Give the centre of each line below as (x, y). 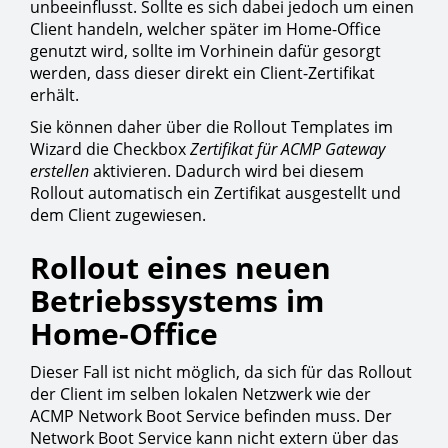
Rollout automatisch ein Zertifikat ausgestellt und (215, 193)
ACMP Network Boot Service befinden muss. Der (211, 416)
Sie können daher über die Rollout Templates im (211, 127)
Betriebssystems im (177, 300)
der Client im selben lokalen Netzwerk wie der (200, 394)
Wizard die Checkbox (110, 149)
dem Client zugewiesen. (118, 215)
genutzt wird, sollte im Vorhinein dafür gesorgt (205, 51)
